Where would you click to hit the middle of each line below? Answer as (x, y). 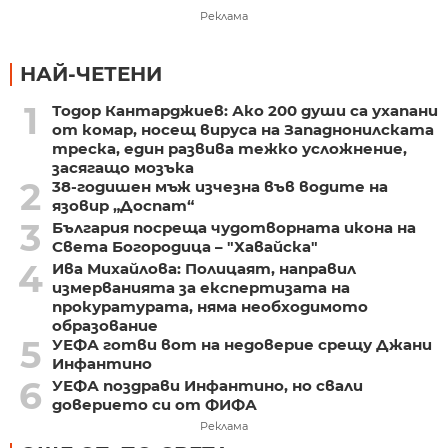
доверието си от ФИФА (154, 405)
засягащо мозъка (122, 168)
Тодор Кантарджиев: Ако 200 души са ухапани (244, 111)
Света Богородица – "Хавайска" (184, 247)
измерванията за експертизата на (200, 288)
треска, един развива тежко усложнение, (229, 149)
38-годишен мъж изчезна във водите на (219, 187)
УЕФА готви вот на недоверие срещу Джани (241, 345)
